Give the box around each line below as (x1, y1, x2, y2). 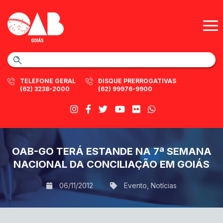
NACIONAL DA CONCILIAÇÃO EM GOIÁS (13, 158, 210, 170)
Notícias (151, 181, 177, 190)
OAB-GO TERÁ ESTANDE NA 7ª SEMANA (11, 145, 212, 157)
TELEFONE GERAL (20, 77, 76, 85)
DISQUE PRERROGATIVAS (98, 77, 176, 85)
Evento (124, 181, 147, 190)
